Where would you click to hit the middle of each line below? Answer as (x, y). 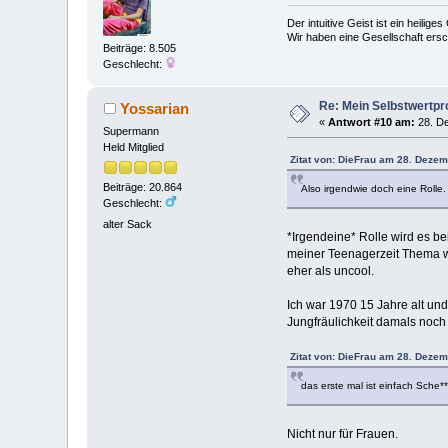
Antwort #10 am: (372, 121)
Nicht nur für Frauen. (342, 433)
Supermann (131, 130)
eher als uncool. (330, 270)
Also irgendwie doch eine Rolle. (373, 188)
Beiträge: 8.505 (140, 47)
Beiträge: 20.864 (143, 187)
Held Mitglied (134, 146)
